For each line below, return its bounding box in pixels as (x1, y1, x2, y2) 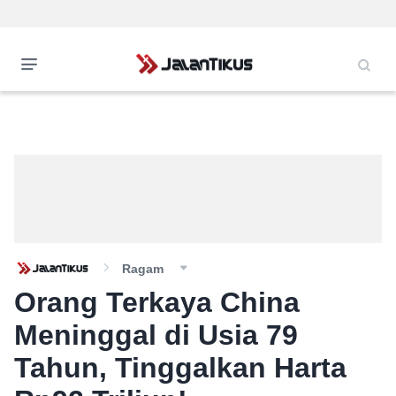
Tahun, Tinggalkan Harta (14, 352, 346, 384)
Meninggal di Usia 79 (14, 319, 298, 351)
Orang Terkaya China (14, 286, 300, 318)
